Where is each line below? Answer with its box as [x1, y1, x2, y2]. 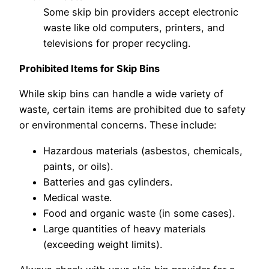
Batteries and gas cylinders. [43, 175, 172, 188]
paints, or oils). [43, 160, 113, 172]
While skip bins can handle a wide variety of [19, 88, 223, 100]
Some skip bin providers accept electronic [43, 5, 238, 18]
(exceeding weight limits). [43, 238, 162, 250]
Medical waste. [43, 191, 112, 204]
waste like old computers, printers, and [43, 21, 225, 34]
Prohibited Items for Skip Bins [19, 62, 160, 75]
